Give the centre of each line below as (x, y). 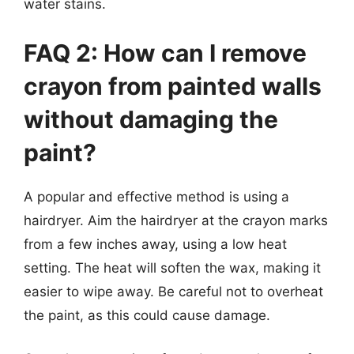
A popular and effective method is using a (156, 196)
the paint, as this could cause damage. (147, 315)
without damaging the (151, 119)
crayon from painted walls (173, 86)
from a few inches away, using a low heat (155, 244)
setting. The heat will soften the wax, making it (172, 267)
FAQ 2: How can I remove (165, 53)
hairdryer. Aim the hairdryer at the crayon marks (176, 220)
